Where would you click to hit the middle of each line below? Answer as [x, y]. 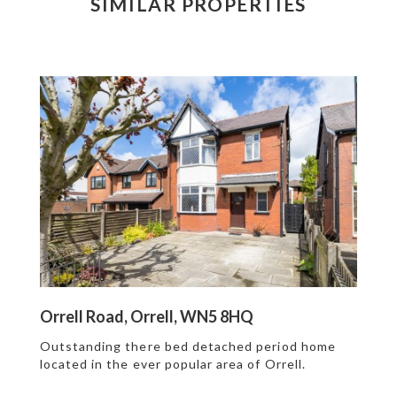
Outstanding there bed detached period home [187, 346]
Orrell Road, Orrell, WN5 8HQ [146, 317]
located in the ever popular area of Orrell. [172, 364]
